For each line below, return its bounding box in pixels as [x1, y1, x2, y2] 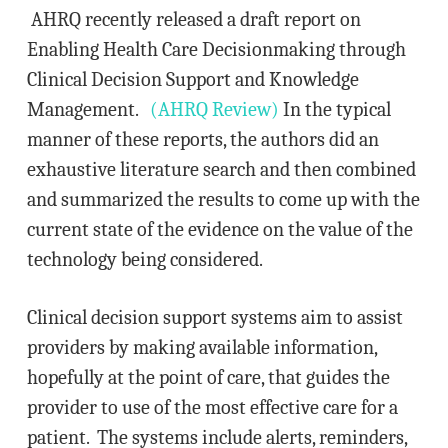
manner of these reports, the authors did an [26, 128, 379, 151]
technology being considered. [26, 248, 263, 271]
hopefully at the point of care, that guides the [26, 366, 390, 389]
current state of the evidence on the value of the [26, 218, 413, 241]
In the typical [278, 98, 391, 121]
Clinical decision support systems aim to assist [26, 306, 403, 329]
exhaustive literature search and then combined [26, 158, 416, 181]
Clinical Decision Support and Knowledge [26, 68, 359, 91]
